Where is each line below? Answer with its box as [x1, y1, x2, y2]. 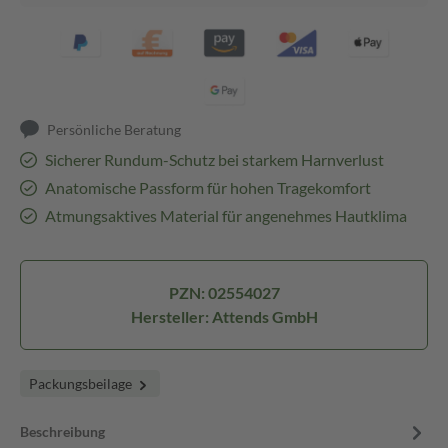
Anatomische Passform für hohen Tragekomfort [44, 178, 371, 197]
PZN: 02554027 [168, 283, 280, 302]
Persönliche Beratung [47, 121, 182, 138]
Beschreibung [20, 423, 105, 440]
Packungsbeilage [29, 375, 135, 392]
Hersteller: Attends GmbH [130, 307, 318, 326]
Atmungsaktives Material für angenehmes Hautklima [44, 206, 407, 225]
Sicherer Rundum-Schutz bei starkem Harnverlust [44, 150, 384, 169]
